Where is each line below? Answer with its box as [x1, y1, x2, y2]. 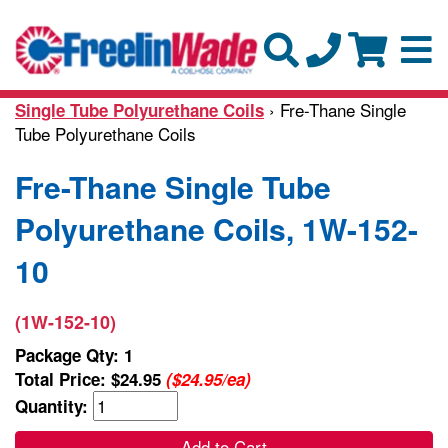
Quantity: [15, 393, 93, 418]
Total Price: [15, 366, 111, 391]
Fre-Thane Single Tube [15, 164, 331, 208]
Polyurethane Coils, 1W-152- [15, 206, 418, 250]
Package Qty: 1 [15, 342, 133, 367]
